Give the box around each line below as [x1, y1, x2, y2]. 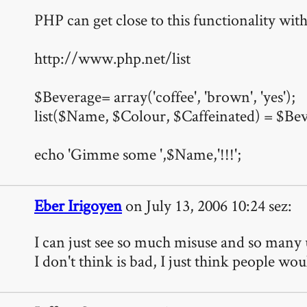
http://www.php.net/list [34, 47, 191, 69]
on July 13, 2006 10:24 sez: [122, 195, 292, 217]
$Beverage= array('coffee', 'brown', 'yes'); [34, 86, 295, 108]
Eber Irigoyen [34, 195, 122, 217]
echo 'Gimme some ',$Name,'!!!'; [34, 143, 241, 165]
